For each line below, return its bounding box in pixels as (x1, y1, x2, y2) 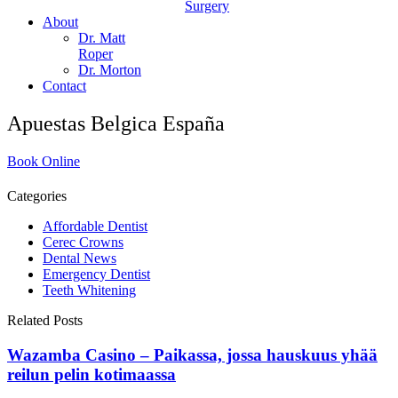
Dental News (43, 251, 116, 267)
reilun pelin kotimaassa (7, 364, 176, 384)
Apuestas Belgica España (7, 111, 225, 135)
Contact (43, 78, 86, 93)
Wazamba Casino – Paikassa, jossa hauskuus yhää (7, 345, 378, 364)
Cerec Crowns (43, 235, 123, 251)
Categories (7, 188, 67, 204)
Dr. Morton (78, 62, 141, 77)
